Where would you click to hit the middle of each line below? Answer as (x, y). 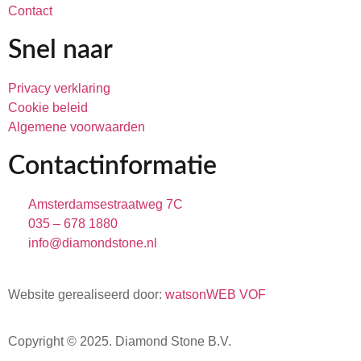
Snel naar (60, 50)
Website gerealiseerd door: (87, 294)
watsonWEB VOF (216, 294)
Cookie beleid (48, 107)
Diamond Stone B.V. (173, 342)
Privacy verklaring (59, 88)
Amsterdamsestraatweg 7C (106, 204)
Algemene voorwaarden (77, 127)
